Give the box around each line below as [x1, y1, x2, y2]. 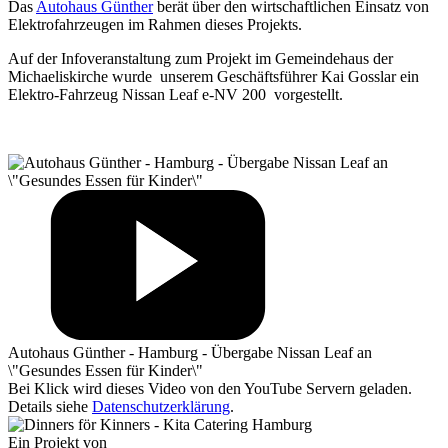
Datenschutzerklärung [92, 397, 230, 415]
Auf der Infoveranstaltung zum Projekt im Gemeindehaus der [8, 49, 393, 67]
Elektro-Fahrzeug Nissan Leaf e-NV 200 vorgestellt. [8, 85, 343, 103]
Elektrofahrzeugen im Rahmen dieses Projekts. [8, 15, 302, 33]
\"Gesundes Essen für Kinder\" [8, 361, 203, 379]
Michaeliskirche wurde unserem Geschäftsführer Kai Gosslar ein [8, 67, 419, 85]
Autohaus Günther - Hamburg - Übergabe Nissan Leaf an [8, 343, 372, 361]
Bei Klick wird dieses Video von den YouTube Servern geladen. [8, 379, 412, 397]
